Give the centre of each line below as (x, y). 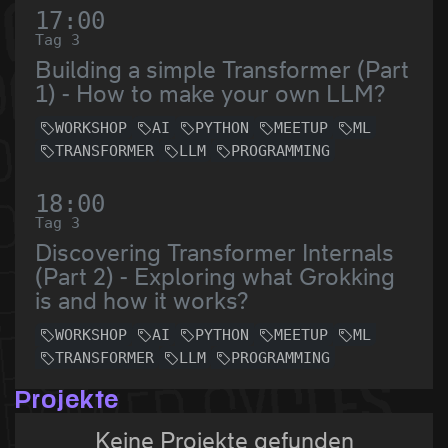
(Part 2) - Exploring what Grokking (215, 276)
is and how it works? (141, 300)
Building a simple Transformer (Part (222, 69)
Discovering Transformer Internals (214, 252)
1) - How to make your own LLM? (210, 93)
